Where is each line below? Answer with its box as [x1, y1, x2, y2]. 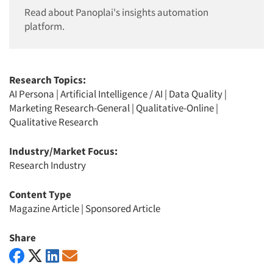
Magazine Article [9, 202, 79, 215]
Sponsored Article [85, 202, 160, 215]
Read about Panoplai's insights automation [24, 5, 208, 19]
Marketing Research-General [9, 101, 130, 115]
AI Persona [9, 87, 54, 101]
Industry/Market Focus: [9, 144, 118, 158]
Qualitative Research [9, 115, 98, 129]
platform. [24, 19, 65, 33]
